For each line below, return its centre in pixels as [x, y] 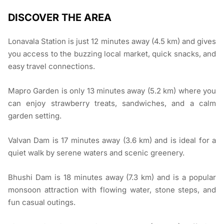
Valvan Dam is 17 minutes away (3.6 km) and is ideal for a [112, 140]
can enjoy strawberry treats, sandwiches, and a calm [112, 103]
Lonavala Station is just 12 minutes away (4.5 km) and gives [112, 41]
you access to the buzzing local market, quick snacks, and [112, 54]
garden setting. [35, 116]
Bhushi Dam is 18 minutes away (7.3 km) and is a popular [112, 177]
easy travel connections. [51, 66]
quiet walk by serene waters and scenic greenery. [96, 153]
